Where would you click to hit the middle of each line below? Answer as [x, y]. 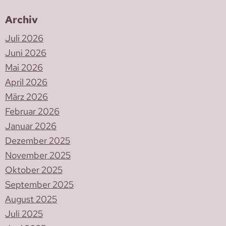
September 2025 [39, 185]
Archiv [21, 20]
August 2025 [31, 199]
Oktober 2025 [34, 170]
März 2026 [26, 97]
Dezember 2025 [38, 141]
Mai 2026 [24, 68]
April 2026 [26, 82]
